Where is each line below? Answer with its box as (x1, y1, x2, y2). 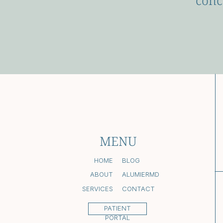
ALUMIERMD (122, 170, 159, 178)
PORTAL (105, 214, 130, 222)
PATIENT (104, 204, 131, 212)
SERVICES (82, 185, 113, 193)
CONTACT (122, 185, 155, 193)
